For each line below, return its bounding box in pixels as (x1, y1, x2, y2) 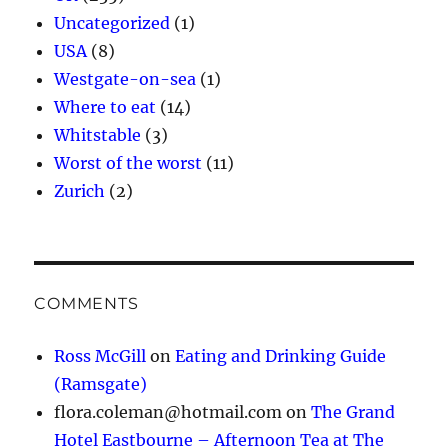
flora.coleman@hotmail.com (54, 402, 283, 423)
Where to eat (54, 97, 157, 118)
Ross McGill (54, 346, 147, 367)
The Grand (311, 402, 396, 423)
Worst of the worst (54, 153, 203, 174)
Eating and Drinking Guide (175, 346, 387, 367)
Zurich (54, 181, 106, 202)
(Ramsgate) (54, 374, 148, 395)
